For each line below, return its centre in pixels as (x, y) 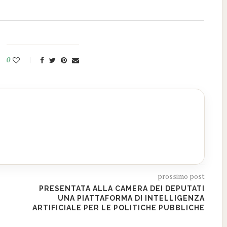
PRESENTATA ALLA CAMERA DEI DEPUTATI (122, 188)
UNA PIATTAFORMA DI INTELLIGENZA (131, 198)
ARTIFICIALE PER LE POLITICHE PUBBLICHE (118, 207)
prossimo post (181, 176)
